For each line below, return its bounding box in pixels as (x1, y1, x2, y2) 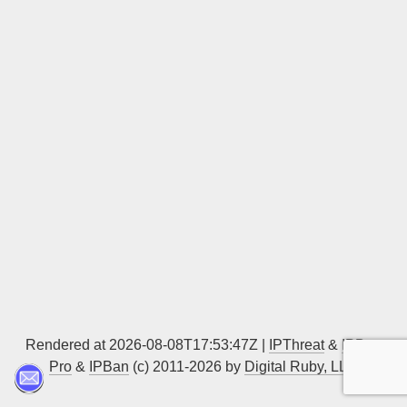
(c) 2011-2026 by (129, 359, 244, 374)
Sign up (273, 12, 327, 27)
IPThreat (269, 337, 324, 352)
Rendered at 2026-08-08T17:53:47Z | (25, 337, 269, 352)
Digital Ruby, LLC (244, 359, 358, 374)
